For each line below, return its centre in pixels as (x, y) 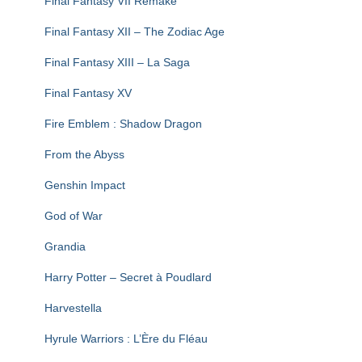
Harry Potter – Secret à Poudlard (128, 277)
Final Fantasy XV (88, 93)
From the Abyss (84, 154)
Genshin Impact (85, 185)
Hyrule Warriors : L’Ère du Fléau (126, 339)
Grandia (65, 246)
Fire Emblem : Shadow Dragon (123, 124)
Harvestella (73, 308)
